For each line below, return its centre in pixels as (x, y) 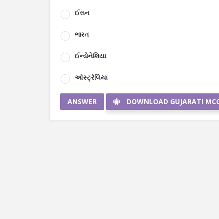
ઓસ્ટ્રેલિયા (91, 77)
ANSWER (82, 101)
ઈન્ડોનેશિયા (90, 56)
